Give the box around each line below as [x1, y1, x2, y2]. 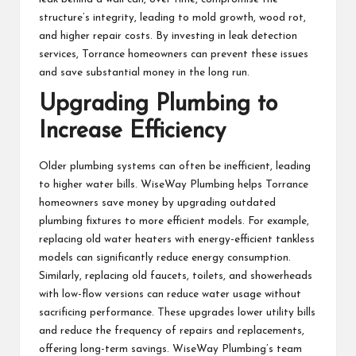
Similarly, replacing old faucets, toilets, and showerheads [39, 270, 312, 281]
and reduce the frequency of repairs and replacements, [39, 325, 304, 336]
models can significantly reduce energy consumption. [39, 252, 291, 263]
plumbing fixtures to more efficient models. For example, [39, 215, 309, 226]
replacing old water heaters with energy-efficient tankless [39, 234, 315, 245]
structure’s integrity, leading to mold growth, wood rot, [39, 13, 306, 24]
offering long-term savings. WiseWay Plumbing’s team [39, 343, 302, 354]
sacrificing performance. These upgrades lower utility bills [39, 307, 315, 318]
